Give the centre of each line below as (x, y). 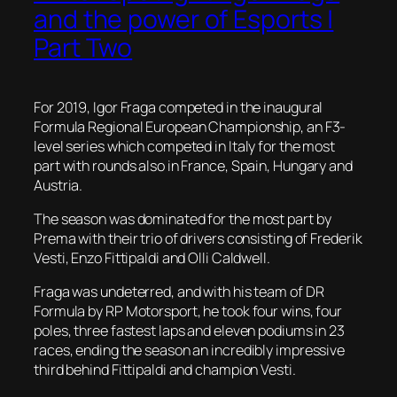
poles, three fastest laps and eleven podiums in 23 (189, 331)
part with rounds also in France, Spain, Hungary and (193, 165)
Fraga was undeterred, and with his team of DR (179, 292)
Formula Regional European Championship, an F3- (190, 126)
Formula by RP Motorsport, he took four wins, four (188, 311)
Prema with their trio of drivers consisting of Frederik (198, 238)
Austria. (58, 185)
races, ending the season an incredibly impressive (190, 350)
